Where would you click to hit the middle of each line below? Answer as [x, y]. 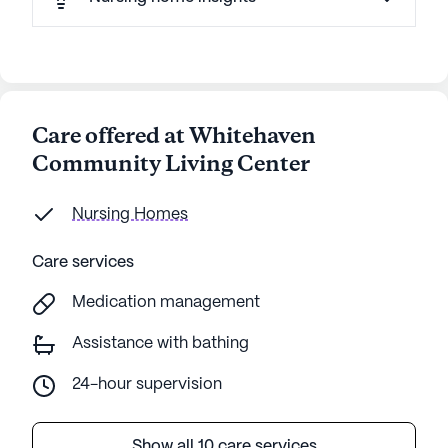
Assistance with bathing [160, 343]
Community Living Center [171, 165]
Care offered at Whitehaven [174, 137]
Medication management [166, 302]
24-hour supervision [147, 384]
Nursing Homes [130, 214]
